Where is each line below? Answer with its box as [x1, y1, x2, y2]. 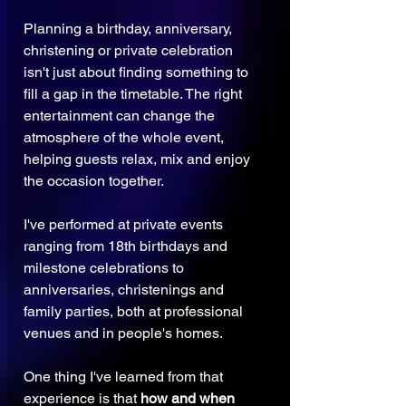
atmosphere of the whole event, [24, 129, 227, 147]
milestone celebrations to [24, 259, 188, 277]
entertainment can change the [24, 107, 218, 125]
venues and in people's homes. [24, 324, 223, 343]
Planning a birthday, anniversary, [24, 20, 236, 38]
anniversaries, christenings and [24, 281, 227, 299]
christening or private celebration [24, 42, 237, 60]
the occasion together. [24, 172, 164, 190]
